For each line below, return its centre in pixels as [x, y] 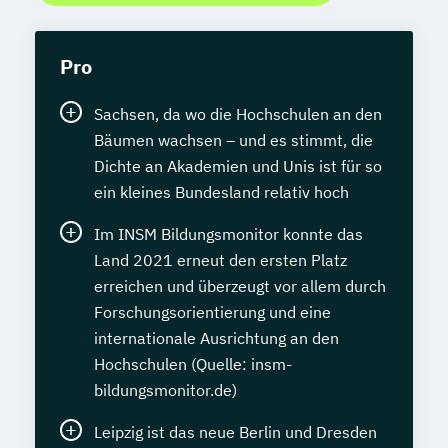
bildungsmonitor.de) [165, 390]
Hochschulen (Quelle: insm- [193, 364]
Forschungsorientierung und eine [212, 312]
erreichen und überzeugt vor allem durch [240, 286]
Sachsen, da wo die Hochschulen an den [238, 114]
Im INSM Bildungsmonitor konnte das [228, 234]
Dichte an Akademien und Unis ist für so [238, 166]
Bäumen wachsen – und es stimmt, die [233, 140]
